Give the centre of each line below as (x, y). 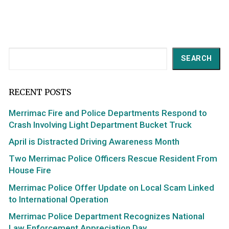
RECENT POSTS (40, 92)
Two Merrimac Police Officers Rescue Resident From (113, 159)
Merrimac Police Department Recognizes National (107, 216)
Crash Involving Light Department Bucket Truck (100, 124)
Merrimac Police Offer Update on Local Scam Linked (111, 187)
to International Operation (59, 199)
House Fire (30, 170)
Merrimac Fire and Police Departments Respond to (108, 113)
